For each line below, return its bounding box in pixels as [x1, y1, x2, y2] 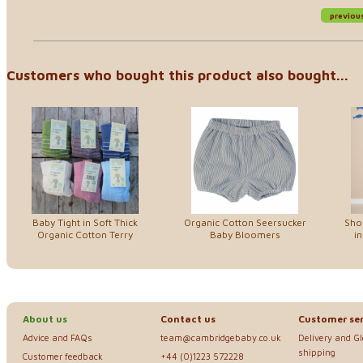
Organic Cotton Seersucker [183, 216, 306, 228]
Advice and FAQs [23, 331, 92, 343]
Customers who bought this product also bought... [6, 67, 348, 84]
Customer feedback [23, 350, 103, 361]
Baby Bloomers [209, 228, 280, 241]
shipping [298, 346, 335, 357]
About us [23, 312, 67, 325]
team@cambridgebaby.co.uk [160, 331, 281, 343]
